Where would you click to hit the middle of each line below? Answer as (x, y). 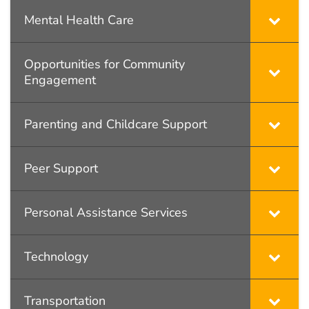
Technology (56, 256)
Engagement (60, 80)
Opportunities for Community (104, 64)
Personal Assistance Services (106, 212)
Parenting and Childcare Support (116, 124)
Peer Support (61, 168)
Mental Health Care (79, 20)
